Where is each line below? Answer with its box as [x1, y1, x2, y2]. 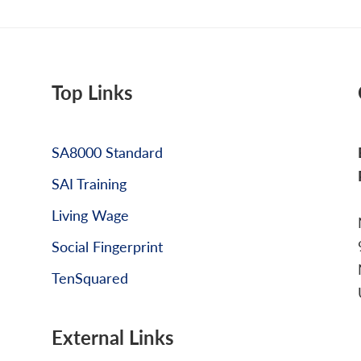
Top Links [52, 77, 133, 106]
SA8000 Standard [52, 141, 163, 162]
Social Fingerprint [52, 235, 163, 256]
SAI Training [52, 172, 127, 193]
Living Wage [52, 204, 129, 225]
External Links [52, 322, 174, 351]
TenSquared [52, 267, 128, 288]
